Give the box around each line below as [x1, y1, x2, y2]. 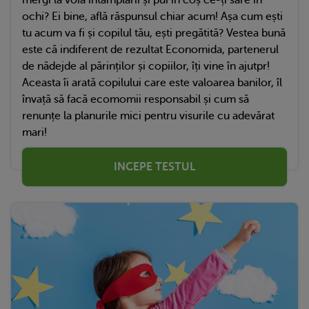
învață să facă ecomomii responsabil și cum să [22, 92, 249, 106]
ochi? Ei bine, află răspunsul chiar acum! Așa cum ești [22, 10, 283, 23]
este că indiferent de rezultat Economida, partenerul [22, 43, 279, 56]
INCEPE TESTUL [114, 160, 195, 173]
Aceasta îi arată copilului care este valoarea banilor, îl [22, 76, 282, 89]
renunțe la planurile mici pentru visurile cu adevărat [22, 109, 275, 122]
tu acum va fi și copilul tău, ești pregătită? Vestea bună [22, 26, 286, 39]
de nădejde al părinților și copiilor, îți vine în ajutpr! [22, 59, 270, 72]
